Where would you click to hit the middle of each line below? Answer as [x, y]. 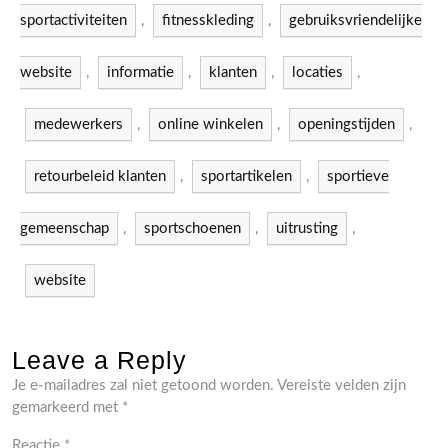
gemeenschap [64, 228]
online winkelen [210, 124]
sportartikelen [246, 176]
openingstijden [346, 124]
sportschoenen [192, 228]
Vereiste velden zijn [341, 385]
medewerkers [78, 124]
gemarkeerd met [67, 407]
